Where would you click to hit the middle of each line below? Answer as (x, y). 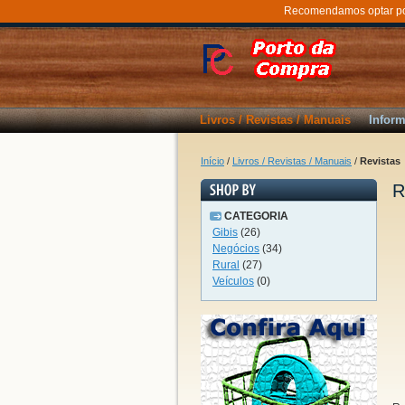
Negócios (236, 249)
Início (212, 161)
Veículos (233, 281)
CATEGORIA (256, 216)
